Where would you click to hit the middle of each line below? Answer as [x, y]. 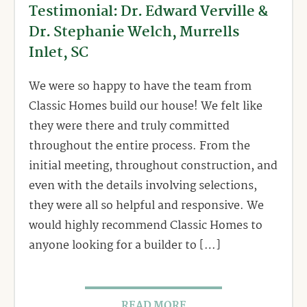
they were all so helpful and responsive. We [146, 206]
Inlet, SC [59, 53]
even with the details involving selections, [143, 186]
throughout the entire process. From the [139, 147]
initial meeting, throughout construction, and [153, 167]
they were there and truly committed [129, 127]
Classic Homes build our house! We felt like [146, 107]
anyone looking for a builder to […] [125, 246]
